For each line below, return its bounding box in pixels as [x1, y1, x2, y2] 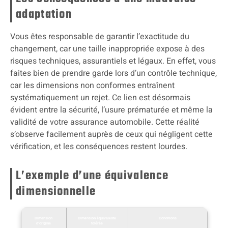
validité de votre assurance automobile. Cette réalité [10, 116, 199, 128]
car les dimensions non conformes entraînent [10, 79, 175, 92]
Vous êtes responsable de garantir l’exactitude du [10, 30, 189, 43]
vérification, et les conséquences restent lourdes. [10, 140, 187, 153]
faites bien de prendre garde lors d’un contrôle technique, [10, 67, 217, 79]
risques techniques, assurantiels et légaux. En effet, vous [10, 54, 216, 67]
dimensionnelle [16, 182, 96, 201]
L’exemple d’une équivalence [16, 166, 169, 185]
